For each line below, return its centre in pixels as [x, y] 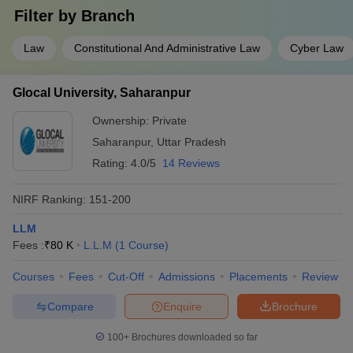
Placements [258, 277]
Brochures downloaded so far [193, 337]
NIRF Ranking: [49, 199]
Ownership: [122, 121]
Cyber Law [317, 48]
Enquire [182, 306]
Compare [70, 306]
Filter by [48, 16]
